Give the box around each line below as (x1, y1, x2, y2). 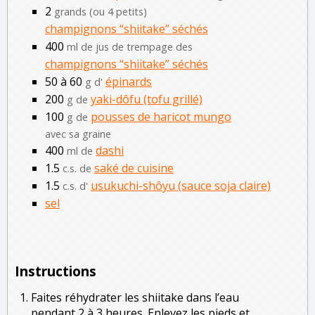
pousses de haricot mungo (91, 109, 231, 124)
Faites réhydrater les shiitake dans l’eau (31, 290, 239, 305)
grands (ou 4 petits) (54, 5, 147, 18)
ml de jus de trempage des (67, 40, 193, 53)
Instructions (15, 262, 96, 281)
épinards (105, 74, 152, 89)
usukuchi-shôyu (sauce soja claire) (91, 178, 271, 193)
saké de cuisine (94, 160, 174, 176)
